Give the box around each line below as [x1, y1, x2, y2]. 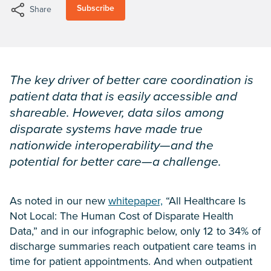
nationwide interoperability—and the [10, 135, 214, 154]
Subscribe [77, 2, 114, 15]
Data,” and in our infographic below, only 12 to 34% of [10, 223, 261, 239]
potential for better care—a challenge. [10, 152, 221, 171]
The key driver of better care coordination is [10, 70, 253, 89]
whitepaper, [108, 193, 163, 209]
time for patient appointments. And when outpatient [10, 253, 252, 269]
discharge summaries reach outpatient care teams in [10, 238, 256, 254]
